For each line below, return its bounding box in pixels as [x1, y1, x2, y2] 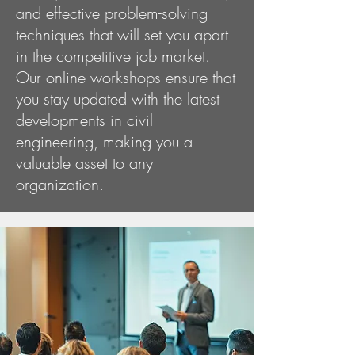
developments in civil [16, 109, 153, 131]
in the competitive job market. [16, 45, 210, 67]
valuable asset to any [16, 152, 153, 174]
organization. [16, 174, 104, 195]
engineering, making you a [16, 131, 193, 152]
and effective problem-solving [16, 2, 208, 24]
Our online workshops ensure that [16, 67, 235, 88]
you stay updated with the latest [16, 88, 219, 109]
